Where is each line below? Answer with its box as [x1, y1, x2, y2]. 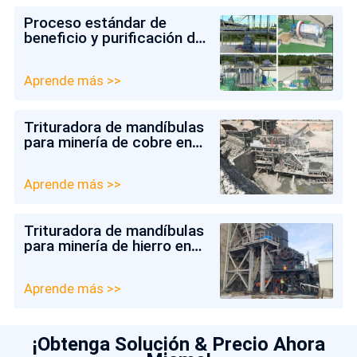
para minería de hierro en [23, 237, 191, 256]
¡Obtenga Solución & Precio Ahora [32, 332, 325, 355]
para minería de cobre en [23, 132, 192, 151]
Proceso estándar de [23, 14, 167, 33]
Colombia [23, 147, 88, 167]
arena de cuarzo [23, 44, 133, 63]
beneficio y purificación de [23, 29, 203, 48]
